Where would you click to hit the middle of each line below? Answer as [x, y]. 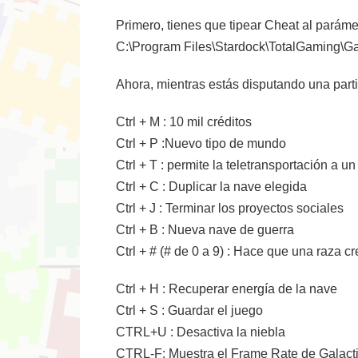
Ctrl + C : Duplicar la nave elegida [211, 187]
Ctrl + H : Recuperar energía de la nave [227, 289]
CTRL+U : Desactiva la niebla [201, 332]
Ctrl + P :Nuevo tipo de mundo [201, 143]
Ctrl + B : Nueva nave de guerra [205, 230]
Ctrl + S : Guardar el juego [189, 310]
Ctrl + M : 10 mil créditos [184, 122]
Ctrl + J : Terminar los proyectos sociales [230, 208]
